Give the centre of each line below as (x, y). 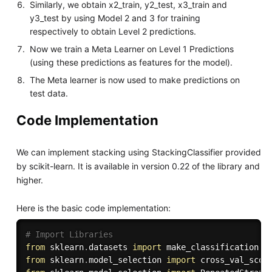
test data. (49, 93)
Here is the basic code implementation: (93, 208)
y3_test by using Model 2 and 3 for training (115, 18)
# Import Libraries (69, 234)
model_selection (127, 260)
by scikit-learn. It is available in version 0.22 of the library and (138, 166)
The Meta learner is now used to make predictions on (135, 80)
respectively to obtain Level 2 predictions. (113, 32)
